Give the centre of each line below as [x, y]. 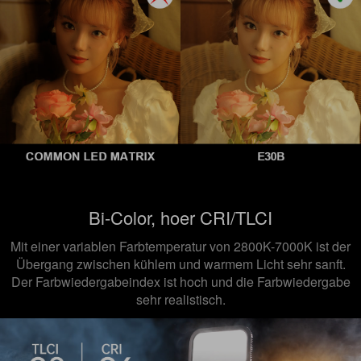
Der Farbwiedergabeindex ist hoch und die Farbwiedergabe [180, 282]
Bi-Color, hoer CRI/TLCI [180, 218]
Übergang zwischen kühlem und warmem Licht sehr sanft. [180, 264]
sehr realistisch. [180, 300]
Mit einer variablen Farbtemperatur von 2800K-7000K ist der [180, 247]
